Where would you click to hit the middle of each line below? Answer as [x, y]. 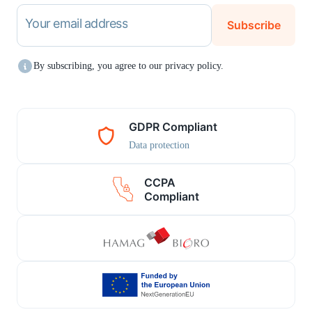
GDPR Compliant [173, 126]
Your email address [77, 23]
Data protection [159, 145]
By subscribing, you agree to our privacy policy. [128, 65]
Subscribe [253, 25]
